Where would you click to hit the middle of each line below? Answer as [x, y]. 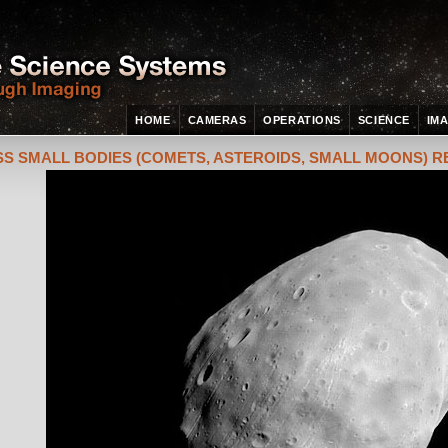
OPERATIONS [302, 120]
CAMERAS [217, 120]
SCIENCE [383, 120]
